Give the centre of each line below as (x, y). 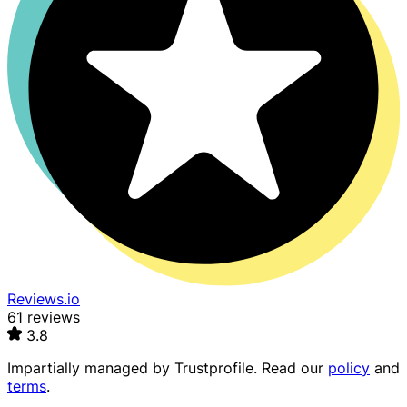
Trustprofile (214, 368)
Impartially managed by (91, 368)
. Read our (291, 368)
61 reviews (44, 318)
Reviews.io (44, 299)
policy (349, 368)
